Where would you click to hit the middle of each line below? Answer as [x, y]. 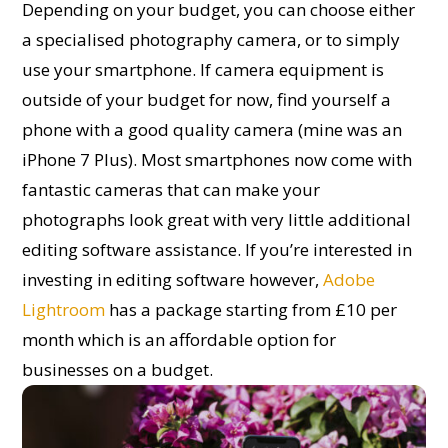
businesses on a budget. [122, 370]
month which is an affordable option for [179, 340]
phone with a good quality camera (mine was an [212, 130]
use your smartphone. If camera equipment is [203, 70]
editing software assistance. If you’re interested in [217, 250]
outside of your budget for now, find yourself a [207, 100]
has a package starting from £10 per [251, 310]
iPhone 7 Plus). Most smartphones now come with [217, 160]
